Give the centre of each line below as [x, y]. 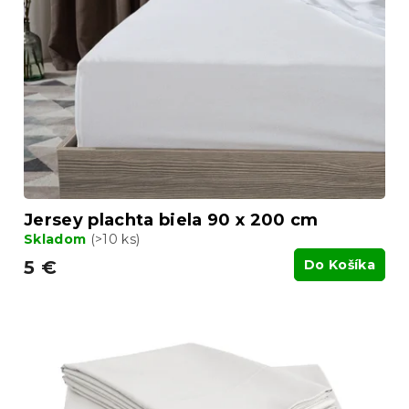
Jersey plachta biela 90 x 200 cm [171, 220]
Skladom [57, 239]
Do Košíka [340, 264]
